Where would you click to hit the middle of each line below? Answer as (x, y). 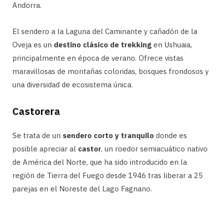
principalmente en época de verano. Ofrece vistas (98, 58)
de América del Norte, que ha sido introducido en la (100, 162)
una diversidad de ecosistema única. (73, 84)
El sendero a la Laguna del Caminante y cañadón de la (105, 31)
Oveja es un (33, 44)
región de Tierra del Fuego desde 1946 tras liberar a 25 (108, 175)
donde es (170, 135)
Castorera (36, 111)
